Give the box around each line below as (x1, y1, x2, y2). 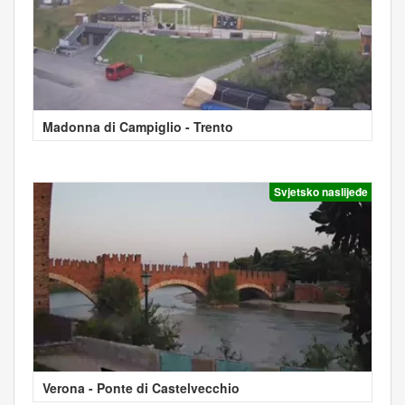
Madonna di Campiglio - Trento (42, 117, 233, 136)
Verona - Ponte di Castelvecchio (42, 379, 240, 398)
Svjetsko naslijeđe (274, 183, 368, 200)
